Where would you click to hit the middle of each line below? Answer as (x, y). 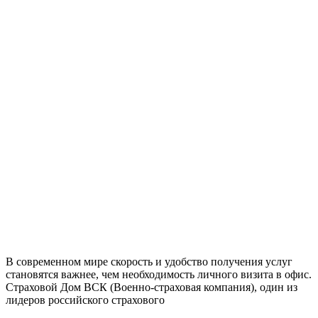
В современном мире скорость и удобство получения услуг (149, 261)
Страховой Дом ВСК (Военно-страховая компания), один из (152, 287)
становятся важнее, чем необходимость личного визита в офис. (159, 274)
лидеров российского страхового (85, 300)
